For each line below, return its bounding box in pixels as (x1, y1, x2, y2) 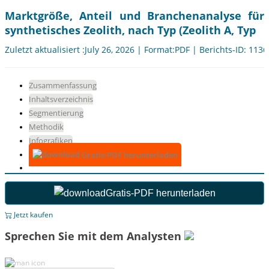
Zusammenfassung (29, 80, 97, 91)
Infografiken (29, 135, 73, 147)
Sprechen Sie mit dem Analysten (5, 229, 184, 244)
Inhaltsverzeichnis (29, 94, 93, 105)
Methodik (29, 121, 64, 133)
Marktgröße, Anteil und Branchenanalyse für (5, 8, 264, 23)
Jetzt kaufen (12, 210, 53, 220)
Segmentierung (29, 107, 83, 119)
